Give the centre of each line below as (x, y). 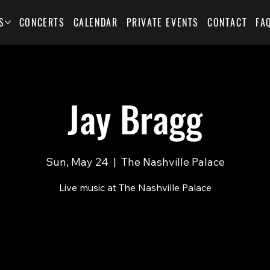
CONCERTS (42, 22)
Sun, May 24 (77, 162)
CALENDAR (96, 22)
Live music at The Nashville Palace (135, 187)
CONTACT (227, 22)
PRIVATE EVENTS (162, 22)
